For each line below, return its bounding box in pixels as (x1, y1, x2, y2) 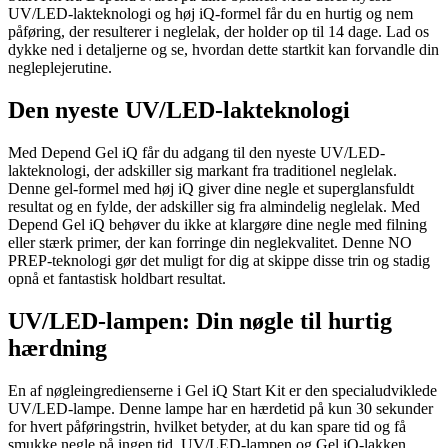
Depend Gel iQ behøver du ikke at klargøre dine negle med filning (8, 215, 427, 233)
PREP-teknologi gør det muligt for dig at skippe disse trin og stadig (8, 251, 430, 269)
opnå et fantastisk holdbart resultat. (8, 269, 226, 287)
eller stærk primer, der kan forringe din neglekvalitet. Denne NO (8, 233, 412, 251)
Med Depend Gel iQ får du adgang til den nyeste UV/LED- (8, 143, 385, 161)
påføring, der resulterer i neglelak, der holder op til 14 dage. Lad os (8, 22, 429, 40)
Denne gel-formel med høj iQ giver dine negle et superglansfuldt (8, 179, 414, 197)
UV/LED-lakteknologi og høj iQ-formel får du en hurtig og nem (8, 4, 413, 22)
